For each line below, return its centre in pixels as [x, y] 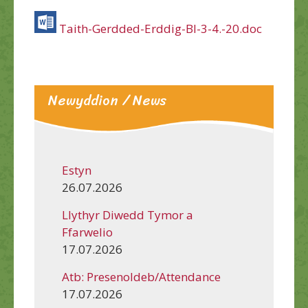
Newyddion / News [108, 100]
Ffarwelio [87, 232]
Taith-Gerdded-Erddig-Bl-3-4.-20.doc [161, 28]
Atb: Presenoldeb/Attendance [141, 277]
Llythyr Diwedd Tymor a [128, 215]
